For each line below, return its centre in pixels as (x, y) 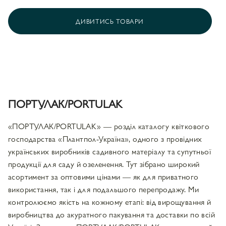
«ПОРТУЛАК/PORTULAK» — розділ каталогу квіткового (109, 126)
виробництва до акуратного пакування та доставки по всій (111, 214)
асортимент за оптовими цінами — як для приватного (103, 176)
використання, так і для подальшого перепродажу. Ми (103, 189)
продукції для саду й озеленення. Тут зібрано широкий (104, 163)
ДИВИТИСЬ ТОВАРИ (110, 21)
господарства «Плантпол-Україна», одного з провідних (105, 138)
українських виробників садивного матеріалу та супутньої (109, 151)
